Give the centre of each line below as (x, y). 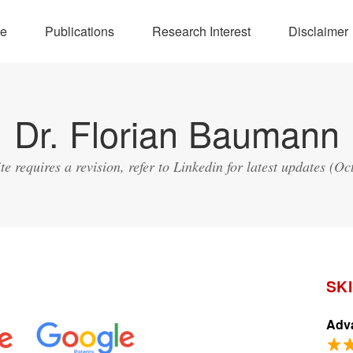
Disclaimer (318, 31)
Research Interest (201, 31)
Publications (79, 31)
